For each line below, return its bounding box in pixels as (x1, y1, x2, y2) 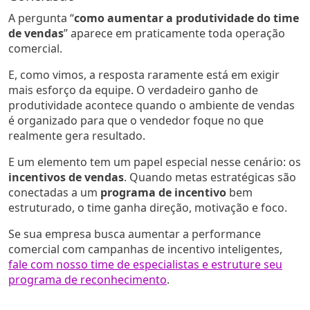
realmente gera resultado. (8, 127, 145, 143)
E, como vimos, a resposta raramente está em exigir (8, 66, 280, 82)
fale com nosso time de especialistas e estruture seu (8, 256, 282, 272)
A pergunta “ (8, 10, 74, 26)
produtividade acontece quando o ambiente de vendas (8, 97, 295, 113)
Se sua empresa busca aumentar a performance (8, 226, 261, 241)
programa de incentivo (100, 184, 226, 200)
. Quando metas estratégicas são (124, 169, 296, 185)
